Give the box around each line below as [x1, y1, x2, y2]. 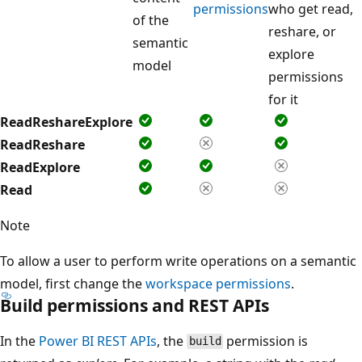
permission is [223, 331, 309, 350]
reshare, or [268, 22, 336, 40]
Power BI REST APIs [39, 331, 157, 350]
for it [268, 90, 298, 108]
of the [133, 11, 169, 29]
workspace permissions [145, 274, 291, 293]
